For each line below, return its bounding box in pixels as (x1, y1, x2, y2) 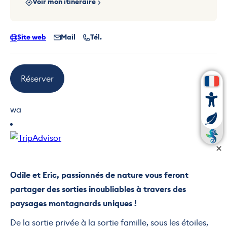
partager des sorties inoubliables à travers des (10, 183, 186, 195)
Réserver (21, 73, 54, 84)
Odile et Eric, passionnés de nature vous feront (10, 169, 188, 180)
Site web (17, 32, 46, 42)
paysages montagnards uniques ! (10, 198, 137, 209)
